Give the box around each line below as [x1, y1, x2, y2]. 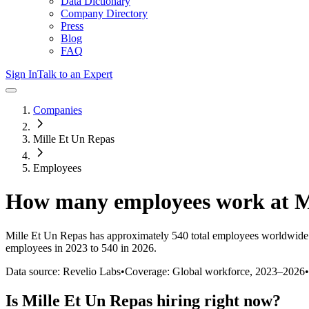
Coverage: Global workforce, [125, 265, 255, 277]
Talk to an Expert [37, 68, 112, 80]
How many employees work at [6, 189, 295, 215]
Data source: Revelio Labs [6, 265, 121, 277]
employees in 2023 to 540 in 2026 [6, 241, 154, 254]
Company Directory [61, 8, 148, 19]
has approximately [87, 229, 169, 241]
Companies [33, 104, 82, 116]
